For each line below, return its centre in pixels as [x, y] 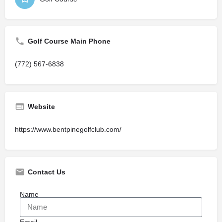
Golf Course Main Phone [69, 41]
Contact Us [47, 172]
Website [41, 106]
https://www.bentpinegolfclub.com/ [68, 129]
